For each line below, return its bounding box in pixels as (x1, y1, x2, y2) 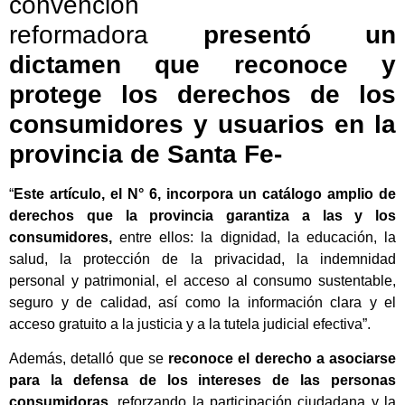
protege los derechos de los (9, 80, 396, 108)
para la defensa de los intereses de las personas (9, 372, 396, 389)
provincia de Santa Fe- (9, 139, 282, 168)
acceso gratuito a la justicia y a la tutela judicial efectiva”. (9, 316, 371, 332)
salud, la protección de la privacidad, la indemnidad (9, 250, 396, 267)
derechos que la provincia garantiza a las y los (9, 207, 396, 223)
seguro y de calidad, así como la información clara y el (9, 294, 396, 310)
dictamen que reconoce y (9, 50, 396, 79)
